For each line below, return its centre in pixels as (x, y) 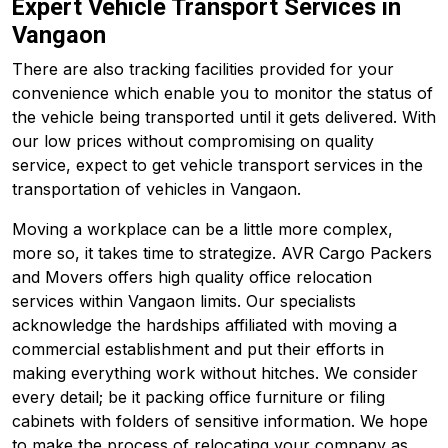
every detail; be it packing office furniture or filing (198, 397)
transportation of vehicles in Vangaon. (156, 189)
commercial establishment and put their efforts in (198, 349)
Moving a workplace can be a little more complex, (202, 229)
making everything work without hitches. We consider (215, 373)
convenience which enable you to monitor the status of (222, 93)
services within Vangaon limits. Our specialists (184, 301)
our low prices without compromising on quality (193, 141)
